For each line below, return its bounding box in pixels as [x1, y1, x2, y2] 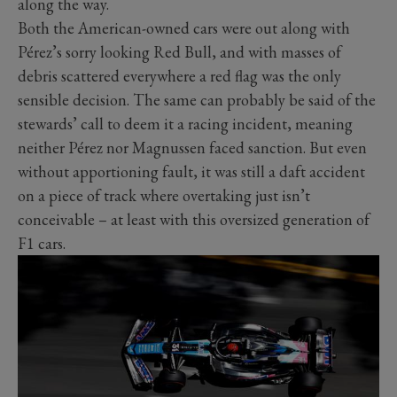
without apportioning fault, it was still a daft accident [18, 161, 365, 183]
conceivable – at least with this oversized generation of [18, 209, 370, 230]
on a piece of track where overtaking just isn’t [18, 185, 310, 206]
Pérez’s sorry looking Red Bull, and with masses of [18, 42, 341, 63]
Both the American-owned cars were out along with [18, 18, 350, 39]
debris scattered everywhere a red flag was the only [18, 66, 341, 87]
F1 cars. [18, 233, 66, 254]
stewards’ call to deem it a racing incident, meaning [18, 113, 353, 135]
